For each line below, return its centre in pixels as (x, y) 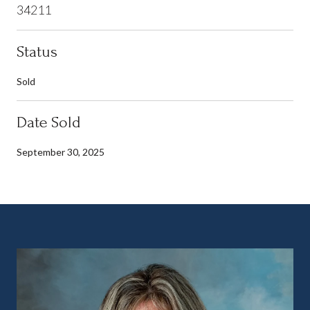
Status (37, 51)
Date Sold (49, 122)
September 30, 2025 (61, 152)
